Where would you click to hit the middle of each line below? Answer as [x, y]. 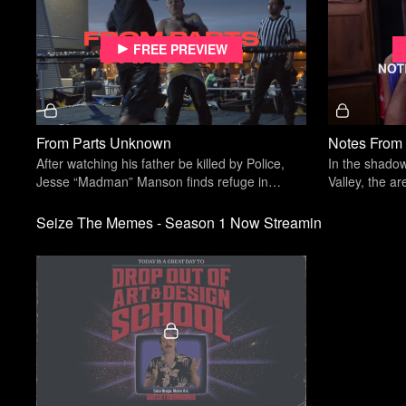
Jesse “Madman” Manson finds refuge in [153, 181]
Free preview [181, 49]
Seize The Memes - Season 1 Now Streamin [179, 222]
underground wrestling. [103, 199]
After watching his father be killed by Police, [161, 163]
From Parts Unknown [104, 142]
